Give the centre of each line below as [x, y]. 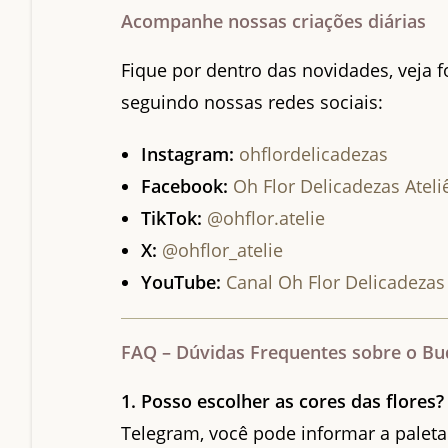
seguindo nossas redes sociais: [252, 101]
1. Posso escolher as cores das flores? [283, 400]
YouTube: [181, 281]
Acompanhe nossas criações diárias [274, 20]
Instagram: [188, 153]
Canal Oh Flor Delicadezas [336, 281]
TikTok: [172, 217]
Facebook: [185, 185]
